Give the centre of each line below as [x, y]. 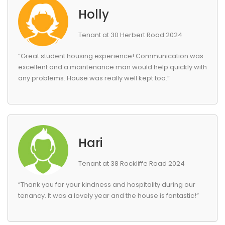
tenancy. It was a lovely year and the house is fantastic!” [108, 196]
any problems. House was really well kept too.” [94, 78]
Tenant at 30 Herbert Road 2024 [130, 35]
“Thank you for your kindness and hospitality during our [107, 185]
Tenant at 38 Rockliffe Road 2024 [132, 163]
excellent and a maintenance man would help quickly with [113, 67]
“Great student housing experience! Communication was [111, 56]
